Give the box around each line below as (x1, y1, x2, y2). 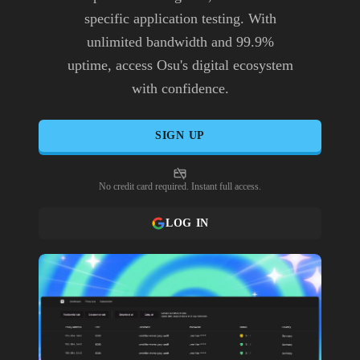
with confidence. (131, 80, 229, 96)
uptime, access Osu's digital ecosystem (67, 56, 293, 73)
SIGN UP (155, 129, 205, 141)
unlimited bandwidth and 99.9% (86, 33, 274, 50)
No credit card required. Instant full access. (99, 180, 261, 192)
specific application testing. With (84, 10, 276, 27)
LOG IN (165, 217, 210, 229)
